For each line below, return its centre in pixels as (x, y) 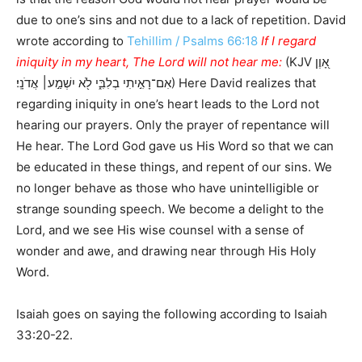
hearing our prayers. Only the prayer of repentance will (173, 125)
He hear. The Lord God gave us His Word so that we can (175, 146)
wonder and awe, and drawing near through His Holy (166, 251)
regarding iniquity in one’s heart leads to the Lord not (168, 104)
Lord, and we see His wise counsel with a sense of (160, 230)
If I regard (288, 41)
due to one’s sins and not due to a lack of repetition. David (181, 20)
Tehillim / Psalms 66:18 (192, 41)
